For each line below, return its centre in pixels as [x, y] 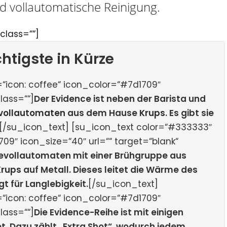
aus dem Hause [103, 113]
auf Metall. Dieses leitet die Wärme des [109, 169]
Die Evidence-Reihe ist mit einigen [109, 212]
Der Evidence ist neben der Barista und [120, 99]
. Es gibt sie [190, 113]
